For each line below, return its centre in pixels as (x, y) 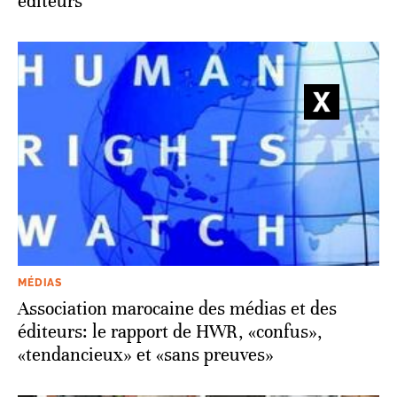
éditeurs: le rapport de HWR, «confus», (170, 331)
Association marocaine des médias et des (177, 308)
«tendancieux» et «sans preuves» (146, 354)
